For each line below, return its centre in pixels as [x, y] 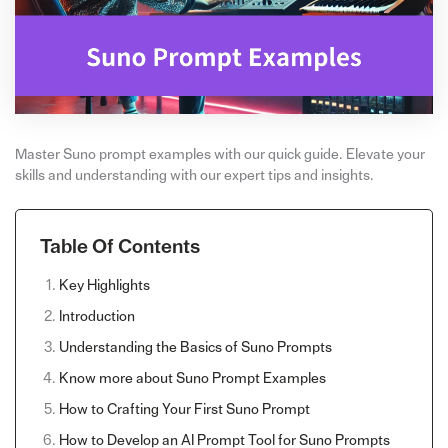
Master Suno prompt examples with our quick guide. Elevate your [219, 154]
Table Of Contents [119, 246]
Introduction [96, 316]
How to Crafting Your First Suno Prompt [184, 409]
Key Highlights [104, 285]
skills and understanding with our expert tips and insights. [194, 175]
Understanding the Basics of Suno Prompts [195, 347]
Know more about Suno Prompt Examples [192, 378]
